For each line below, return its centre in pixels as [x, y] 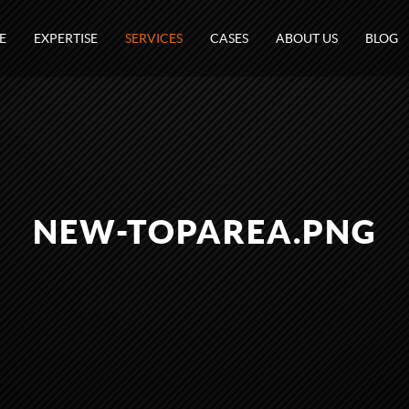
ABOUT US [307, 38]
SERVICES [154, 38]
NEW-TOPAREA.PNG [204, 231]
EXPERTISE [66, 38]
